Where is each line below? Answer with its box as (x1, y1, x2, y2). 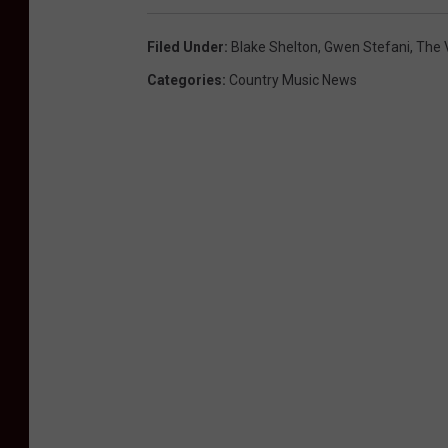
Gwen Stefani (324, 38, 410, 55)
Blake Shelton (231, 38, 318, 55)
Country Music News (229, 71, 357, 88)
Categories (147, 71, 222, 88)
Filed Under (147, 38, 224, 55)
